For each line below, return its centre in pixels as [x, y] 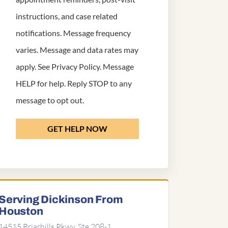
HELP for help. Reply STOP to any [74, 83]
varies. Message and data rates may [77, 50]
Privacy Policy [76, 66]
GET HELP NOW [77, 129]
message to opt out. [50, 100]
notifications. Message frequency [73, 33]
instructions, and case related [67, 16]
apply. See [34, 66]
